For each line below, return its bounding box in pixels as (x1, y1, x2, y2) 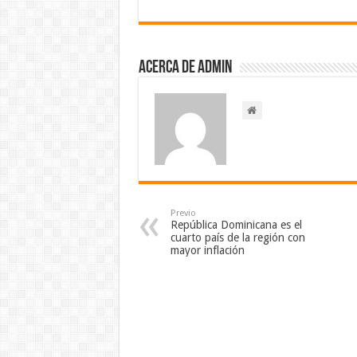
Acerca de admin (138, 58, 232, 77)
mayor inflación (170, 243, 245, 257)
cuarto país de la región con (170, 230, 305, 244)
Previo (170, 207, 196, 218)
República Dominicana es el (170, 218, 302, 231)
